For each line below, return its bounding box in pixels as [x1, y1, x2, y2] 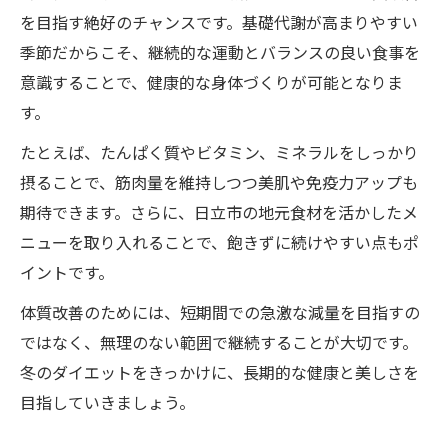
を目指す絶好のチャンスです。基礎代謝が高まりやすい [20, 10, 418, 35]
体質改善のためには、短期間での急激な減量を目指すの [20, 300, 420, 325]
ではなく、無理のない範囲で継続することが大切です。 [20, 330, 418, 355]
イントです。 [20, 260, 114, 285]
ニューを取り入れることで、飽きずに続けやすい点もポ [20, 230, 419, 255]
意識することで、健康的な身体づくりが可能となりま [20, 70, 403, 95]
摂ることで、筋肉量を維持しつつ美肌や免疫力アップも [20, 170, 418, 195]
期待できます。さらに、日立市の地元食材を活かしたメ [20, 200, 418, 225]
